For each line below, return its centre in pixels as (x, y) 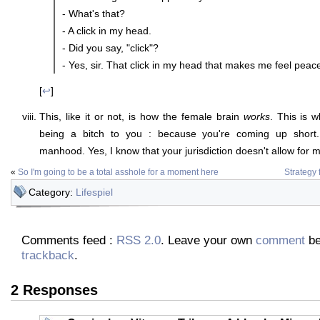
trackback (48, 255)
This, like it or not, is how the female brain (141, 116)
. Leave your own (208, 240)
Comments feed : (69, 240)
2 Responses (54, 290)
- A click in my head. (107, 30)
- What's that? (94, 13)
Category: (52, 192)
